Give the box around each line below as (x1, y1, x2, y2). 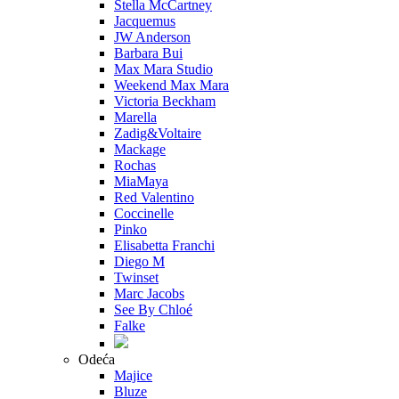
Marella (114, 110, 157, 126)
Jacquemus (114, 13, 175, 29)
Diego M (114, 254, 165, 270)
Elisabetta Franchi (114, 238, 215, 254)
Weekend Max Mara (114, 77, 229, 94)
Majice (114, 368, 152, 384)
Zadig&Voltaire (114, 126, 201, 142)
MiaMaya (114, 174, 168, 190)
